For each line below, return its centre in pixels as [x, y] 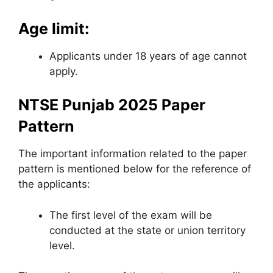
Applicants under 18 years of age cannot [148, 56]
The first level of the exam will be [131, 215]
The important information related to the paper [133, 154]
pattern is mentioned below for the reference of [135, 169]
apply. [64, 71]
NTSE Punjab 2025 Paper [112, 105]
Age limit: [54, 28]
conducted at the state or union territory [147, 230]
